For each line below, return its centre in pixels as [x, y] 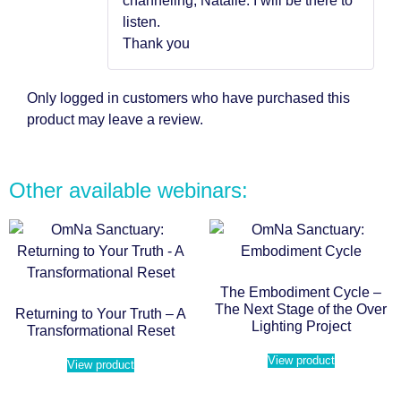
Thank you [156, 44]
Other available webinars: [128, 190]
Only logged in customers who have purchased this [188, 98]
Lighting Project [301, 326]
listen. [141, 22]
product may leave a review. [115, 120]
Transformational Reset [100, 330]
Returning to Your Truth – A [100, 313]
